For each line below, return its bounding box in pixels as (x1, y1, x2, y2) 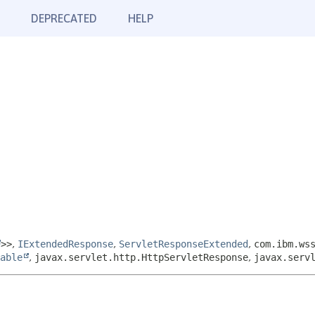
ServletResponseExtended (119, 238, 248, 250)
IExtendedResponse (18, 238, 113, 250)
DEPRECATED (31, 12, 97, 25)
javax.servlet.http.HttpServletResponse (34, 252, 248, 263)
